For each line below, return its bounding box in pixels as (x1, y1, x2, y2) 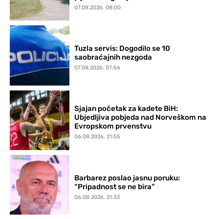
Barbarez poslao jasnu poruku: (74, 173, 180, 182)
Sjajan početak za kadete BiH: (74, 104, 178, 113)
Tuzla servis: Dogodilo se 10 (74, 44, 171, 53)
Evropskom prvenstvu (74, 122, 152, 131)
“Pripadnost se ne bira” (74, 182, 155, 191)
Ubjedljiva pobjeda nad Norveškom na (74, 113, 207, 122)
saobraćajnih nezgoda (74, 52, 153, 62)
